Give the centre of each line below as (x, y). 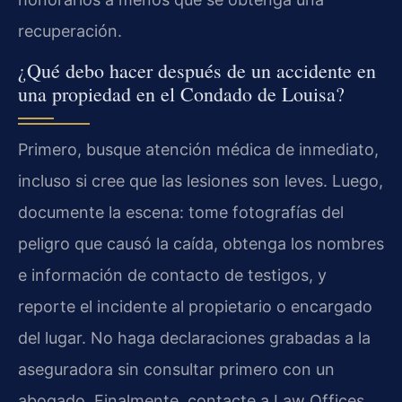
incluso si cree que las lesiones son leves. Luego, (201, 181)
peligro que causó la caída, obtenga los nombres (201, 244)
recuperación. (70, 31)
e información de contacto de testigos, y (172, 275)
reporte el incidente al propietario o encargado (195, 307)
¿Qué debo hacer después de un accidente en (197, 71)
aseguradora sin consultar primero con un (176, 370)
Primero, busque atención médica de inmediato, (198, 150)
